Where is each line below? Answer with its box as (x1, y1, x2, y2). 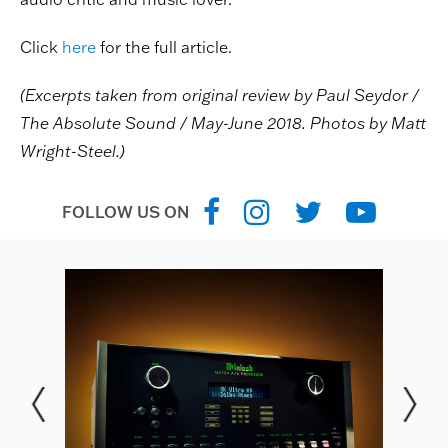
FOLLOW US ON (62, 201, 189, 222)
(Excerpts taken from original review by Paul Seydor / (20, 84, 419, 105)
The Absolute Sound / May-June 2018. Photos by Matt (20, 112, 426, 133)
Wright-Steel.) (20, 140, 125, 161)
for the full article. (96, 36, 232, 57)
